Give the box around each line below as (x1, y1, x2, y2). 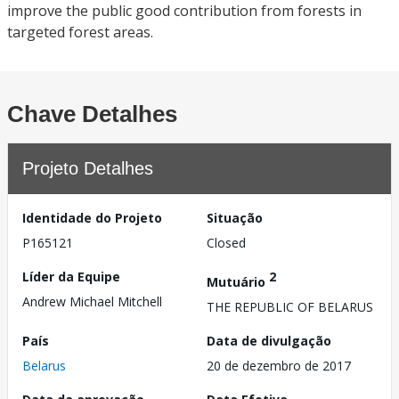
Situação (207, 209, 263, 226)
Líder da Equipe (22, 268, 120, 285)
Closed (207, 234, 246, 251)
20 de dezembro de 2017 (207, 356, 351, 374)
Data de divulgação (207, 331, 331, 349)
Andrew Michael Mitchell (22, 293, 162, 310)
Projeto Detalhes (22, 159, 153, 178)
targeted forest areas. (7, 22, 153, 42)
